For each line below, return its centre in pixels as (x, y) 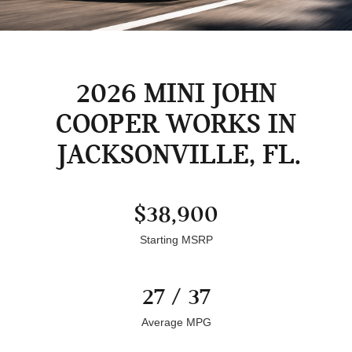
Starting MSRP (176, 239)
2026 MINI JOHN (176, 93)
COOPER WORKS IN (176, 123)
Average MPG (176, 322)
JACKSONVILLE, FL (176, 154)
